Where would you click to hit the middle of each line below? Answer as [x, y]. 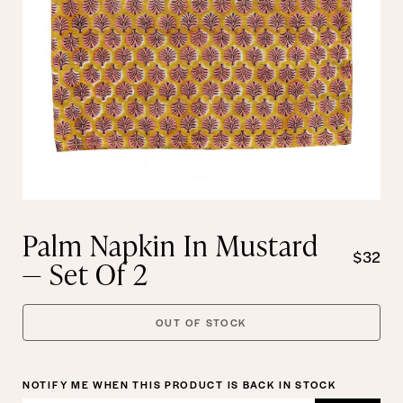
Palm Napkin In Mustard [170, 245]
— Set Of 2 [85, 273]
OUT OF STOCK [201, 322]
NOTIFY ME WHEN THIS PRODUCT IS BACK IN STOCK [180, 384]
